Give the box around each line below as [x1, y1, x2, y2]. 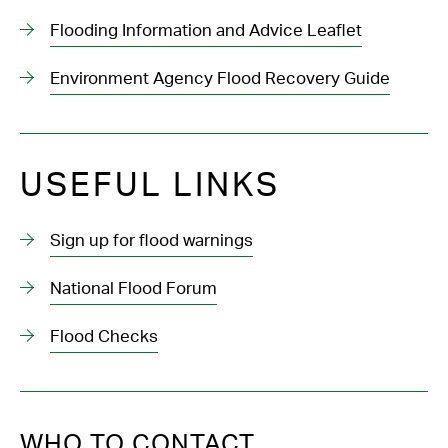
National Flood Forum [50, 279, 217, 297]
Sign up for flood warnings [50, 231, 253, 249]
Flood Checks [50, 327, 158, 345]
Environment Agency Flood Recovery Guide [50, 69, 390, 87]
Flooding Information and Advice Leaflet [50, 21, 362, 39]
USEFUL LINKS [20, 168, 280, 202]
